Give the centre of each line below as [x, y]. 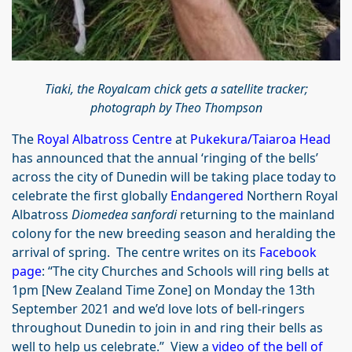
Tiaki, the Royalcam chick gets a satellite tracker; [176, 88]
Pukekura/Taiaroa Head [260, 139]
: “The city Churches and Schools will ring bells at [185, 271]
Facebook [288, 252]
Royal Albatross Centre [104, 139]
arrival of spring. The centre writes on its [136, 252]
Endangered [207, 195]
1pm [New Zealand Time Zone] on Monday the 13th [163, 290]
